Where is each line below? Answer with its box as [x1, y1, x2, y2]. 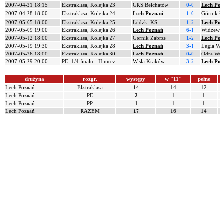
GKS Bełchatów [133, 2, 168, 8]
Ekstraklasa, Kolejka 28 [62, 43, 115, 49]
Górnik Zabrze [133, 35, 166, 41]
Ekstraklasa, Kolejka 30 [62, 51, 115, 56]
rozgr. [82, 76, 97, 82]
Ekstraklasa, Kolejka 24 [62, 10, 115, 16]
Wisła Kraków [133, 58, 165, 64]
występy [126, 76, 145, 82]
